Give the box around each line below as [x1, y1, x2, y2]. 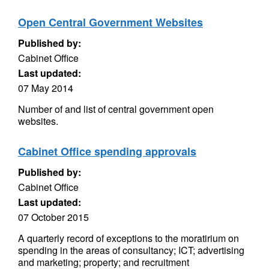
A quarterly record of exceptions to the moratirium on [18, 231, 239, 245]
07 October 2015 [18, 210, 89, 224]
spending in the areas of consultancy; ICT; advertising [18, 243, 244, 257]
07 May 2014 [18, 81, 73, 95]
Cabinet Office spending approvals [18, 144, 196, 159]
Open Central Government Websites [18, 14, 203, 30]
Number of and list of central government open [18, 102, 214, 116]
